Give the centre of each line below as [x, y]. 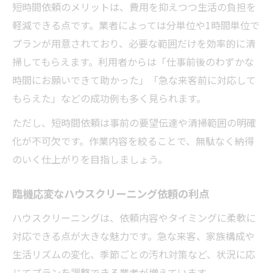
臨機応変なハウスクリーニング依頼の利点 [111, 194]
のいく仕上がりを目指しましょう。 [90, 159]
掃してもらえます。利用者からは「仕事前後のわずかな [133, 62]
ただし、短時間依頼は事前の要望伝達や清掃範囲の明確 [134, 122]
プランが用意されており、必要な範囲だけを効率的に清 [134, 43]
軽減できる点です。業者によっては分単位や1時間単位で [136, 25]
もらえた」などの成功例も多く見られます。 [109, 98]
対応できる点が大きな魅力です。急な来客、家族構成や [133, 236]
